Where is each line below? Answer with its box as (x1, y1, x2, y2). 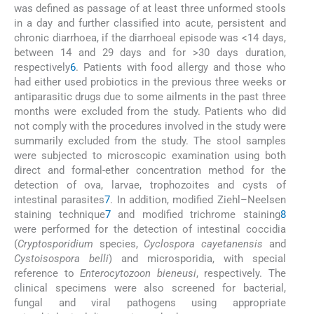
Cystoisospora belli (14, 252, 109, 265)
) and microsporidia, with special (108, 252, 286, 265)
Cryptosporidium (18, 237, 93, 250)
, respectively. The (196, 266, 286, 280)
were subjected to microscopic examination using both (14, 149, 286, 162)
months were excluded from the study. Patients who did (14, 104, 286, 118)
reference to (14, 266, 81, 280)
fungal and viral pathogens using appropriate (14, 296, 286, 309)
